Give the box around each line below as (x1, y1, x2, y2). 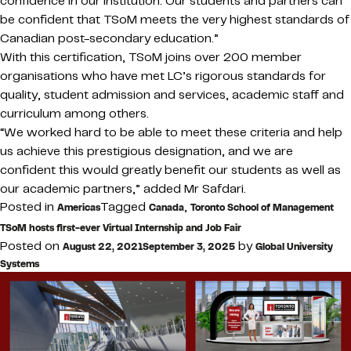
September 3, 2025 (143, 240, 235, 253)
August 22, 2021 (63, 240, 143, 253)
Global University (255, 240, 333, 253)
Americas (57, 201, 100, 214)
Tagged (100, 198, 149, 215)
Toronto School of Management (190, 201, 334, 214)
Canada (149, 201, 184, 214)
